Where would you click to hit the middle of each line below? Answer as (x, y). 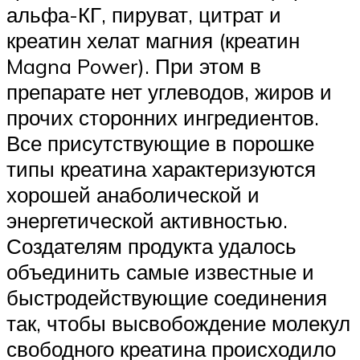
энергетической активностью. (147, 221)
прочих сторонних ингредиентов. (163, 118)
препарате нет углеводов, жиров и (169, 92)
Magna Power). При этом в (134, 66)
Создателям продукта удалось (151, 246)
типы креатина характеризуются (161, 169)
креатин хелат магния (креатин (153, 41)
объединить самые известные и (160, 272)
